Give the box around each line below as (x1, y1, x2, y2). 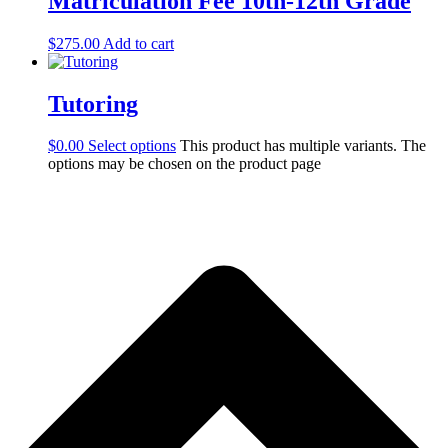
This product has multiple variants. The (180, 137, 426, 155)
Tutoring (48, 90, 138, 117)
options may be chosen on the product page (48, 155, 321, 173)
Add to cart (103, 34, 174, 52)
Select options (88, 137, 176, 155)
